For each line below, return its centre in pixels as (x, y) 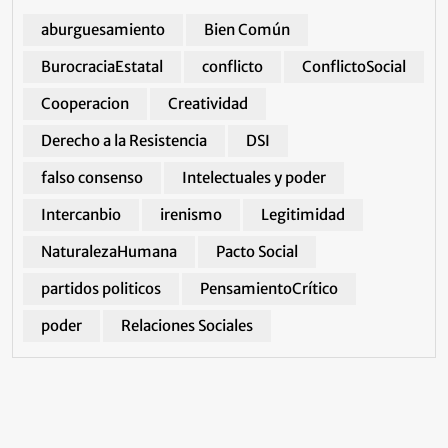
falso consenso (92, 177)
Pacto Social (257, 251)
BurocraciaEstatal (102, 66)
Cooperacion (85, 103)
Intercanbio (81, 214)
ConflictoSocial (354, 66)
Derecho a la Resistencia (124, 140)
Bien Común (247, 29)
